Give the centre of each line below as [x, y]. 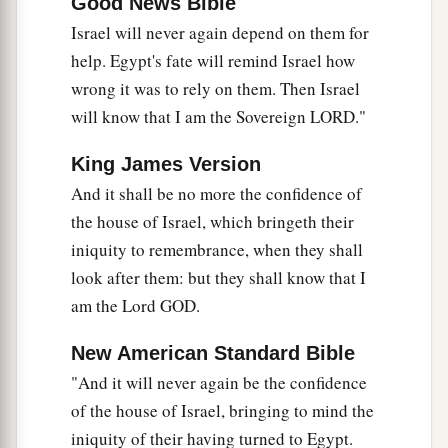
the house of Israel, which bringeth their [212, 222]
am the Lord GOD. [135, 306]
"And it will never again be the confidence [219, 383]
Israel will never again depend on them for [220, 33]
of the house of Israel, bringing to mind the [222, 411]
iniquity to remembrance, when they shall [217, 250]
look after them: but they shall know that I [218, 278]
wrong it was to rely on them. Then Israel [215, 89]
